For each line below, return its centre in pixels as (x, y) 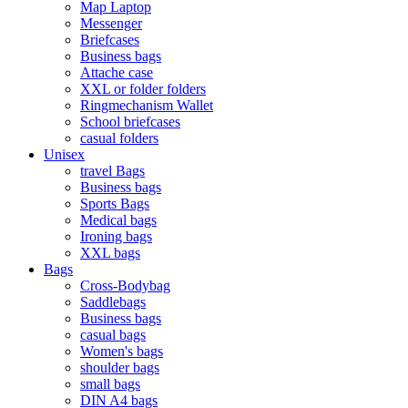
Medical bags (118, 220)
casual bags (113, 335)
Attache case (117, 72)
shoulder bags (120, 367)
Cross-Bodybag (125, 286)
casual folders (119, 138)
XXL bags (110, 253)
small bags (110, 384)
